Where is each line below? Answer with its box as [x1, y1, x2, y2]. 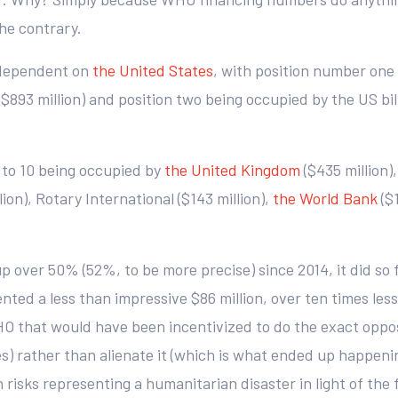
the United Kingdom [164, 159, 300, 179]
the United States [92, 60, 213, 80]
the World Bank [273, 187, 378, 208]
